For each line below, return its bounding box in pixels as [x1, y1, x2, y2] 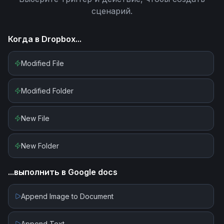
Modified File [21, 59, 64, 67]
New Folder [21, 141, 59, 150]
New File [21, 114, 49, 122]
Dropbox [41, 34, 75, 44]
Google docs [68, 167, 117, 177]
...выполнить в [8, 167, 68, 177]
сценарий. [91, 6, 132, 16]
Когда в [8, 34, 41, 44]
